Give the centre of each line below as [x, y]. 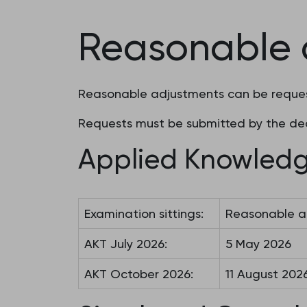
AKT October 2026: [139, 274]
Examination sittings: [144, 213]
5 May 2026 [258, 244]
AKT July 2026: [126, 244]
